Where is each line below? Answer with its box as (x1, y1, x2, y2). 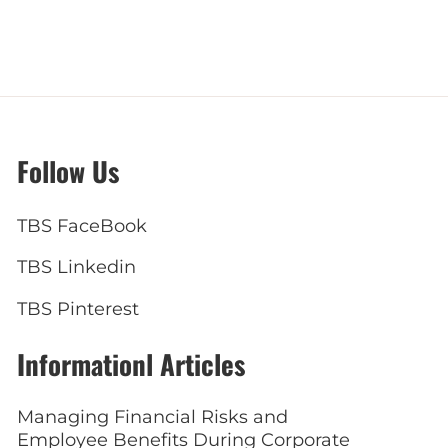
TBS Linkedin (17, 256, 137, 279)
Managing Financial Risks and (17, 405, 289, 428)
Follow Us (17, 151, 120, 191)
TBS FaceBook (17, 215, 148, 237)
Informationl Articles (17, 343, 246, 384)
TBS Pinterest (17, 297, 140, 320)
